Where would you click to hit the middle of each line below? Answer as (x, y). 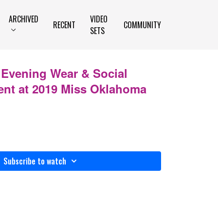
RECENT (64, 25)
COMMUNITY (142, 25)
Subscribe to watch (35, 161)
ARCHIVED (24, 19)
